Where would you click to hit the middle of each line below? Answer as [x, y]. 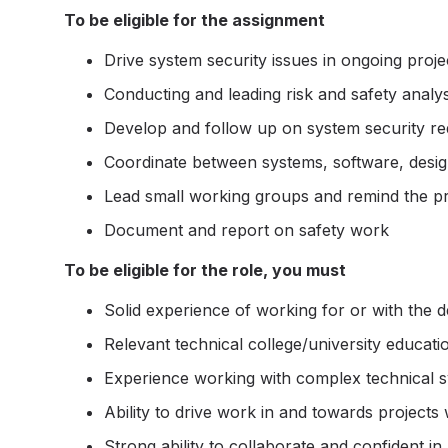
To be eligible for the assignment [194, 20]
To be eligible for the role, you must [205, 270]
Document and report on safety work [246, 230]
